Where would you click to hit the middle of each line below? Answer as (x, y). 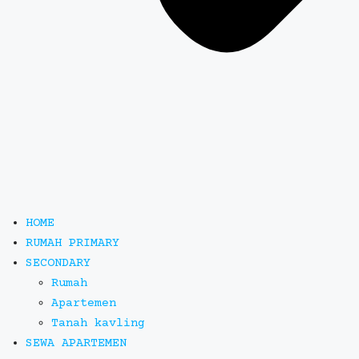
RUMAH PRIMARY (73, 243)
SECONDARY (58, 263)
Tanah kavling (98, 323)
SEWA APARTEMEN (76, 343)
